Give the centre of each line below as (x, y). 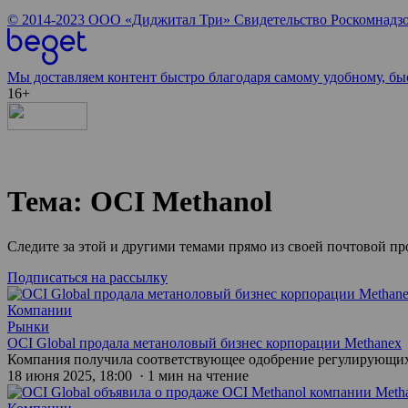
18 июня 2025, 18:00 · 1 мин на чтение (128, 375)
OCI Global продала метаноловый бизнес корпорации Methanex (204, 342)
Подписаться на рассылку (87, 277)
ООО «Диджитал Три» (159, 20)
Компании (40, 310)
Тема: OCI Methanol (140, 202)
